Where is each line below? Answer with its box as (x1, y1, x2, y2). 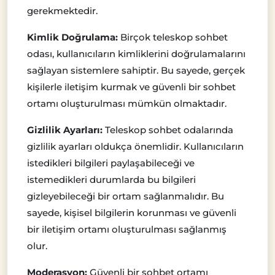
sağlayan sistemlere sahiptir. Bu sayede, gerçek (27, 64, 245, 76)
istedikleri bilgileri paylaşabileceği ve (27, 157, 195, 169)
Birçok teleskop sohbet (118, 31, 228, 43)
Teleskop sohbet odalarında (103, 123, 233, 136)
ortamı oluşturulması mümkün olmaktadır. (27, 97, 227, 109)
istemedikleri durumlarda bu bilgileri (27, 173, 196, 185)
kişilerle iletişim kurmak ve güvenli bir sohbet (27, 80, 236, 93)
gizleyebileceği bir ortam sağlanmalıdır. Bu (27, 190, 224, 202)
